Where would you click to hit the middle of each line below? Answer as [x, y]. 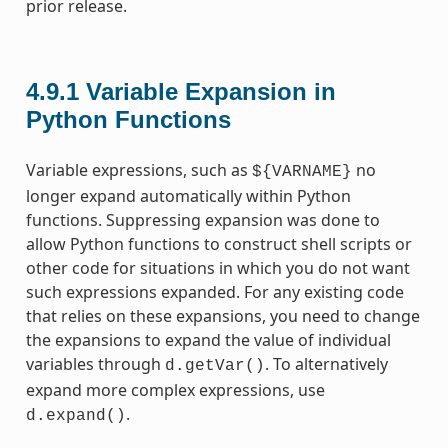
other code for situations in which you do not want [217, 267]
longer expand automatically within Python [188, 195]
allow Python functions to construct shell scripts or [218, 243]
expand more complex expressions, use [175, 389]
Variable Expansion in [210, 91]
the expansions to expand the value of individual [208, 339]
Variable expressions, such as [138, 169]
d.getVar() [214, 365]
